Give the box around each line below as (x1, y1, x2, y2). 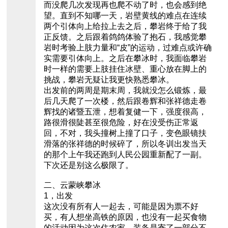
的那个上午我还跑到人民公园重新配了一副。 (43, 150, 207, 159)
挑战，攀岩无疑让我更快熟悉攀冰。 (43, 75, 174, 84)
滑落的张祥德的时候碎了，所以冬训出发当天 (43, 139, 207, 149)
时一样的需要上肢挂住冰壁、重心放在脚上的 (43, 65, 207, 74)
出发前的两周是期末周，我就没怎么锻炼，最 (43, 86, 207, 95)
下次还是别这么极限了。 (43, 161, 133, 170)
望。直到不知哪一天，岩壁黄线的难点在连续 (43, 11, 207, 20)
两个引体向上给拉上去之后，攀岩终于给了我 (43, 22, 207, 31)
